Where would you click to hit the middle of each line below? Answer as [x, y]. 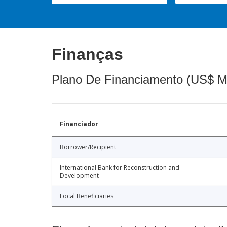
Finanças [87, 54]
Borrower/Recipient [88, 147]
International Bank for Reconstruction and [120, 167]
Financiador [79, 124]
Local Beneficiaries [87, 196]
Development [79, 175]
